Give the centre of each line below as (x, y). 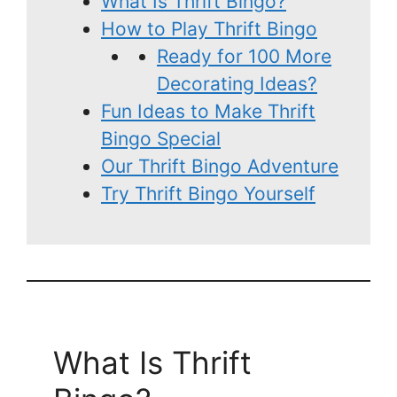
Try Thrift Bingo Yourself (208, 194)
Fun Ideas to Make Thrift (208, 112)
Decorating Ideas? (237, 84)
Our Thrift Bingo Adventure (220, 167)
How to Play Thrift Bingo (209, 29)
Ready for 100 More (244, 57)
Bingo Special (161, 139)
